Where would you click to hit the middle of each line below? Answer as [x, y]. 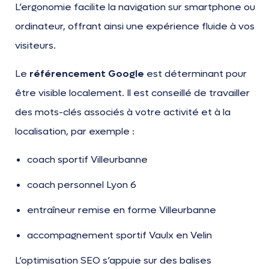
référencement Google [87, 74]
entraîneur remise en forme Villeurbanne [122, 210]
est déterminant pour [195, 74]
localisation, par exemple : [75, 131]
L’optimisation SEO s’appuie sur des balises [113, 261]
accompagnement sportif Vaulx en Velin [119, 235]
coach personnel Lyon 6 [82, 185]
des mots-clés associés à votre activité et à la [123, 112]
